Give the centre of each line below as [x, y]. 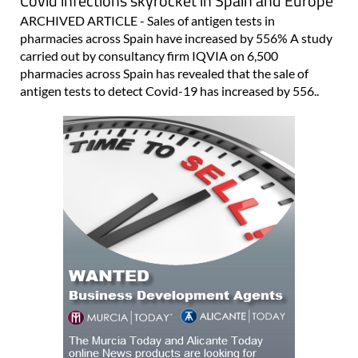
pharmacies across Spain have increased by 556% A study [176, 38]
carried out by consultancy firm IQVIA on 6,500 [149, 55]
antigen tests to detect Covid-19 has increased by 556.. [169, 90]
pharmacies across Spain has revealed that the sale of [164, 73]
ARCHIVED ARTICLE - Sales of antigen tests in [147, 20]
